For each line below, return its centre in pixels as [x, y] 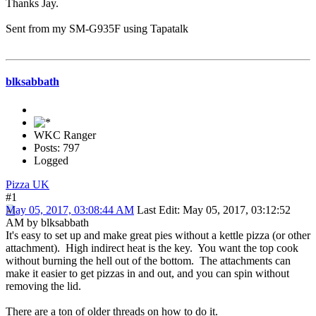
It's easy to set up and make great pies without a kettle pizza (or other [158, 235]
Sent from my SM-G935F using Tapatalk [97, 29]
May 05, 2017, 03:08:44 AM [70, 209]
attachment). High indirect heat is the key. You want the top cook [152, 248]
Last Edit [157, 209]
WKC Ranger [65, 135]
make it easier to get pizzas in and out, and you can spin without [147, 273]
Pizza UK [28, 184]
